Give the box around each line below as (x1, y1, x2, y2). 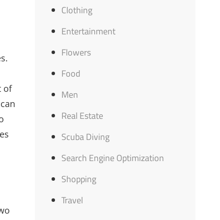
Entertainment (61, 25, 116, 38)
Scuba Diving (61, 130, 110, 143)
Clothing (61, 3, 93, 17)
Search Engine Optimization (61, 151, 165, 165)
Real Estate (61, 109, 104, 122)
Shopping (61, 172, 97, 186)
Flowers (61, 46, 91, 59)
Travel (61, 193, 83, 207)
